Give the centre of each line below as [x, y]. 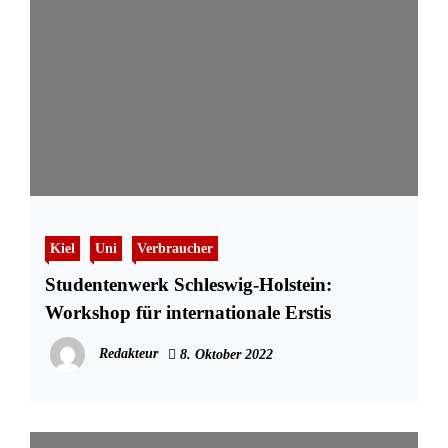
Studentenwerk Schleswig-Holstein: [188, 285]
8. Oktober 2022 [224, 355]
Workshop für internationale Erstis [188, 313]
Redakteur [128, 354]
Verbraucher [175, 248]
